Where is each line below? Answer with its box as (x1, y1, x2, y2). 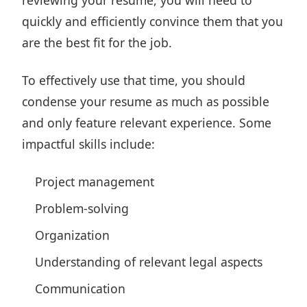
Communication (35, 280, 126, 297)
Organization (35, 227, 110, 243)
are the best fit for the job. (22, 34, 172, 51)
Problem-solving (35, 200, 130, 217)
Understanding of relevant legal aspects (35, 254, 263, 270)
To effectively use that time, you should (22, 72, 245, 88)
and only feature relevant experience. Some (22, 114, 271, 131)
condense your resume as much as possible (22, 93, 269, 110)
